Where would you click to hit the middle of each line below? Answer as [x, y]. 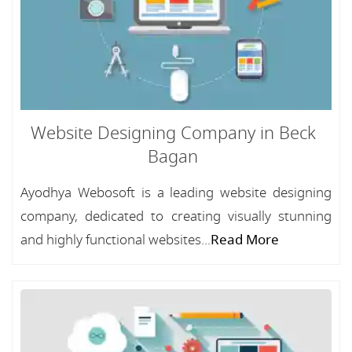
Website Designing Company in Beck [173, 134]
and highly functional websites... [115, 240]
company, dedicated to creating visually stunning [176, 216]
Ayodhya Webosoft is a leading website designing [176, 193]
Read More [245, 240]
